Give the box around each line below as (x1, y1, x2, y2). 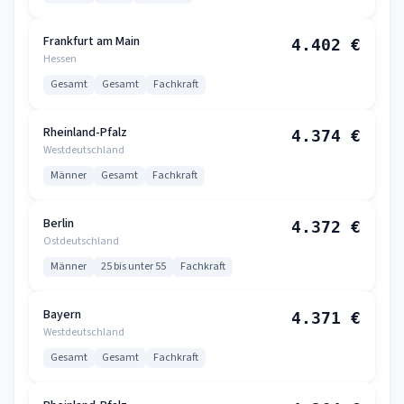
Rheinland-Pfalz (43, 124, 127, 142)
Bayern (43, 306, 81, 324)
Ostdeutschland (43, 234, 119, 249)
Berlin (43, 215, 74, 233)
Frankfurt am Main (43, 32, 140, 50)
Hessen (43, 51, 77, 67)
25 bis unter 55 (101, 259, 166, 274)
